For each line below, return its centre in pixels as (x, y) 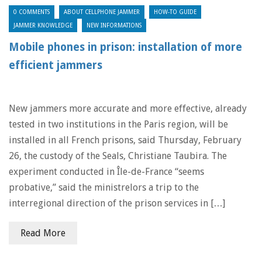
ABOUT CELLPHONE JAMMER (102, 12)
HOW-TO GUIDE (175, 12)
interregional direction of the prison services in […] (117, 203)
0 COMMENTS (32, 12)
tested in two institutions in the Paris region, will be (118, 124)
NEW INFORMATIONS (114, 25)
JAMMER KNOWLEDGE (43, 25)
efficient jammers (56, 65)
